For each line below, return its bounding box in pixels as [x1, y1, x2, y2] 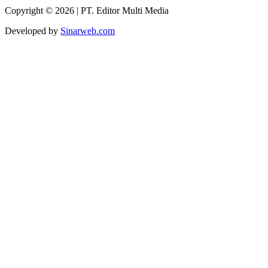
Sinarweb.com [60, 25, 115, 36]
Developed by [5, 25, 60, 36]
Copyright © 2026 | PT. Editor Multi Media [5, 5, 169, 16]
